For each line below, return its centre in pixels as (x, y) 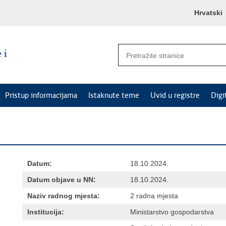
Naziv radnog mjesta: (64, 196)
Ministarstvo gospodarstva (172, 212)
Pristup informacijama (41, 95)
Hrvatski (208, 13)
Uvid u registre (175, 95)
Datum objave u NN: (62, 180)
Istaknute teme (114, 95)
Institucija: (46, 212)
